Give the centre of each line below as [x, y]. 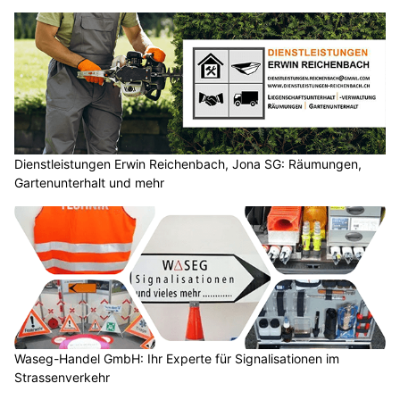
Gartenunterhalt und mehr [89, 183]
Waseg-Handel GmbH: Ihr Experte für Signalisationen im [177, 358]
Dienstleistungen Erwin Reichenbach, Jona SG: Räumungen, [188, 164]
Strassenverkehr [62, 377]
